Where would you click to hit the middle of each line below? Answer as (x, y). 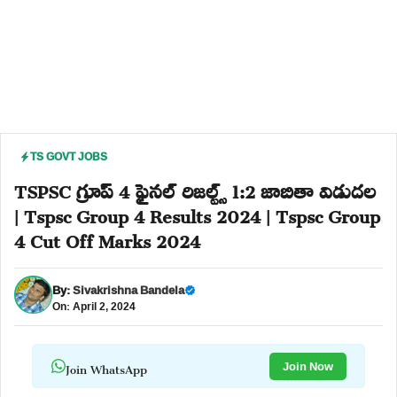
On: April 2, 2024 (94, 306)
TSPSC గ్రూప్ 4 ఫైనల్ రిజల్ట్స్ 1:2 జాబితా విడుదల (195, 188)
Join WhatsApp (106, 366)
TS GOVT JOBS (69, 156)
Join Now (307, 366)
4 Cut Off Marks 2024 (107, 237)
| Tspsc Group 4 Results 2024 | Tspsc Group (197, 213)
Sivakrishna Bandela (128, 289)
